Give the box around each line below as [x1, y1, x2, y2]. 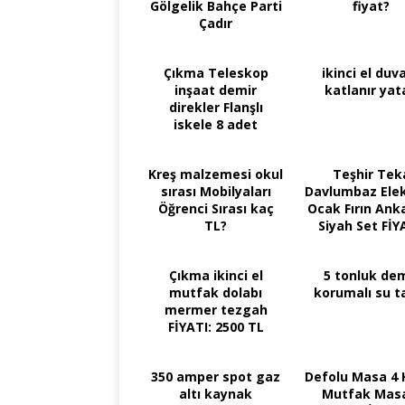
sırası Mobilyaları [160, 182, 271, 200]
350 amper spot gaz [151, 367, 280, 385]
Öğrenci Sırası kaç [157, 199, 274, 217]
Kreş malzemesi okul [148, 165, 283, 183]
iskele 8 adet [174, 115, 258, 133]
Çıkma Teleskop [163, 63, 268, 81]
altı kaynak [179, 384, 252, 402]
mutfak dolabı [169, 283, 262, 301]
